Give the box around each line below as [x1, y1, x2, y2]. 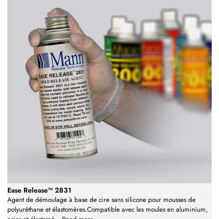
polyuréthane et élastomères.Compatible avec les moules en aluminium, [7, 205, 208, 215]
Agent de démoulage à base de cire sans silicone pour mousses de [7, 195, 196, 205]
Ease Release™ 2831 [7, 185, 71, 196]
